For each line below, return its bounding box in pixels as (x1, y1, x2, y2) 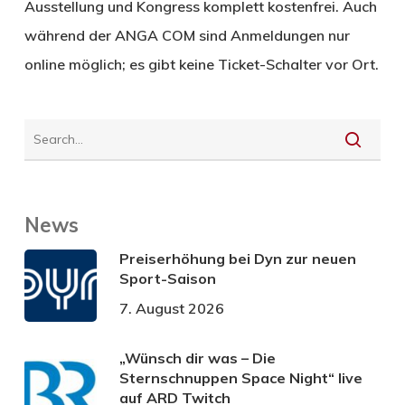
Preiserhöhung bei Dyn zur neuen (118, 250, 356, 268)
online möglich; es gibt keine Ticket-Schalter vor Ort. (24, 55, 379, 74)
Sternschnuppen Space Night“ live (118, 369, 363, 388)
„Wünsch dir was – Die (118, 349, 276, 368)
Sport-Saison (118, 269, 216, 288)
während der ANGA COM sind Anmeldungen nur (24, 26, 350, 45)
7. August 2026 (118, 299, 224, 318)
